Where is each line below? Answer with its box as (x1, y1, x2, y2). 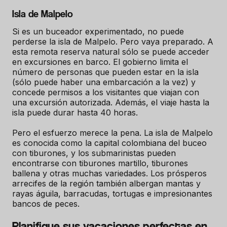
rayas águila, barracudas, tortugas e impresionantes (12, 188, 212, 199)
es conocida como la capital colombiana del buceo (12, 137, 207, 148)
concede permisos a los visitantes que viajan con (12, 87, 199, 97)
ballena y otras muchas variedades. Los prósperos (12, 168, 207, 178)
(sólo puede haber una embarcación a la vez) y (12, 77, 196, 87)
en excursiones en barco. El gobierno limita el (12, 56, 188, 67)
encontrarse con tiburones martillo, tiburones (12, 158, 188, 168)
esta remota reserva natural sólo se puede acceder (12, 46, 209, 57)
